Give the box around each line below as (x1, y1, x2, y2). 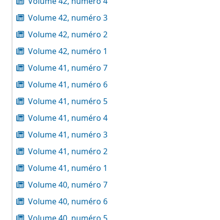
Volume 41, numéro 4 (28, 112, 108, 123)
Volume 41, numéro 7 (28, 62, 108, 73)
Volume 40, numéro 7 (28, 179, 108, 190)
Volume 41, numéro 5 (28, 96, 108, 107)
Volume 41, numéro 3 (28, 129, 108, 140)
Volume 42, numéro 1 (28, 46, 108, 56)
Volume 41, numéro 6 (28, 79, 108, 90)
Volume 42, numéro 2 (28, 29, 108, 40)
